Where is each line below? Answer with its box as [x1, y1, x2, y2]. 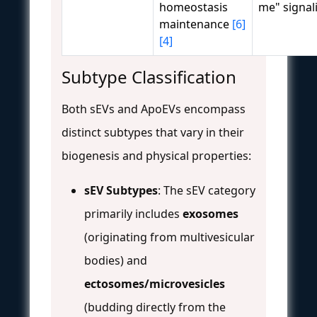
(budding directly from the [84, 299, 226, 315]
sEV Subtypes [84, 182, 158, 198]
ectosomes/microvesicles [84, 275, 225, 292]
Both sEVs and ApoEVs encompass [62, 100, 246, 117]
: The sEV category [158, 182, 255, 198]
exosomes [183, 205, 238, 221]
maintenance [159, 16, 232, 32]
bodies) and [84, 252, 147, 268]
